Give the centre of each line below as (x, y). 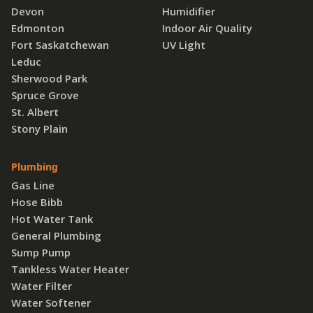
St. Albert (35, 111)
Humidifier (189, 11)
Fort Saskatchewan (60, 44)
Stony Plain (39, 128)
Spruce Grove (45, 95)
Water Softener (51, 302)
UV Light (184, 44)
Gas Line (33, 185)
